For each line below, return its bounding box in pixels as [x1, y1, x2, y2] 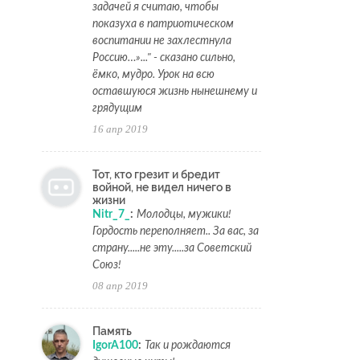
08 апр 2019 [92, 280, 148, 292]
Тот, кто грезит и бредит [92, 168, 220, 182]
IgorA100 [92, 340, 138, 352]
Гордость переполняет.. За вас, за [92, 226, 259, 238]
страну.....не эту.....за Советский [92, 243, 252, 255]
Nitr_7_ [92, 209, 130, 221]
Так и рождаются [145, 340, 231, 352]
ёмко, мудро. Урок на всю [92, 69, 215, 81]
